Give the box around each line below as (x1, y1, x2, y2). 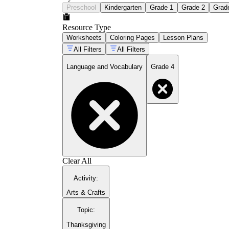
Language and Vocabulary (66, 63, 143, 71)
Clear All (62, 156, 91, 166)
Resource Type (62, 22, 111, 32)
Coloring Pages (110, 33, 155, 41)
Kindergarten (104, 3, 142, 11)
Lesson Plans (163, 33, 203, 41)
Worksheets (66, 33, 102, 41)
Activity (74, 174, 96, 182)
